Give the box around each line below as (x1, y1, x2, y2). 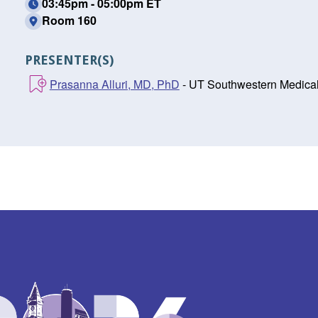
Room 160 (41, 12, 97, 28)
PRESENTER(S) (24, 53, 114, 67)
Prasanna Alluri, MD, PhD (49, 76, 180, 92)
